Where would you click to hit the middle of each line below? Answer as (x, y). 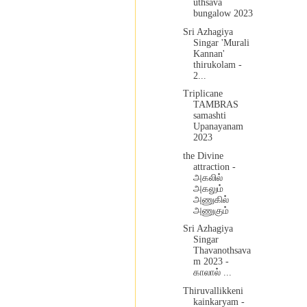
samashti (209, 116)
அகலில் (208, 177)
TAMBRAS (216, 105)
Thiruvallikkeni (213, 291)
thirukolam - (217, 64)
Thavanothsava (222, 251)
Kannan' (209, 53)
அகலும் (208, 188)
